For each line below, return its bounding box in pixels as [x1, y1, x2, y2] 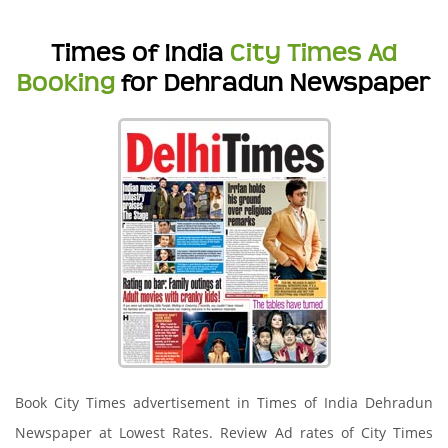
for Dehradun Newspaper [121, 68, 431, 98]
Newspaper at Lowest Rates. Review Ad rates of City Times [15, 423, 433, 442]
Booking [17, 68, 121, 98]
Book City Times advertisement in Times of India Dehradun [15, 393, 433, 412]
